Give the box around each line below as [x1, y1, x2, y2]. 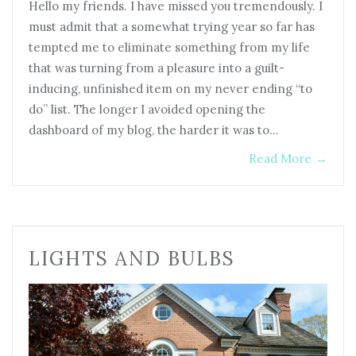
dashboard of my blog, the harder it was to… [29, 122, 279, 137]
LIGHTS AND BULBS [29, 246, 235, 271]
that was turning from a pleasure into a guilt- [29, 60, 284, 75]
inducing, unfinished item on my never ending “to [29, 80, 312, 96]
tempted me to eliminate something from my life [29, 39, 310, 55]
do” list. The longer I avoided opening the [29, 101, 265, 117]
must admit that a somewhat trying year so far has [29, 18, 315, 34]
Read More [249, 150, 311, 166]
